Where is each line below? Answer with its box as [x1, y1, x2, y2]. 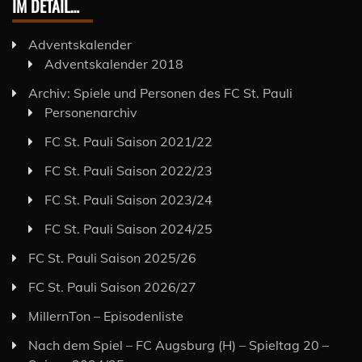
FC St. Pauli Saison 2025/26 [28, 249, 196, 266]
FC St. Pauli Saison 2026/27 [28, 278, 196, 295]
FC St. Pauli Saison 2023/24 [44, 191, 213, 208]
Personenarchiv [44, 103, 137, 120]
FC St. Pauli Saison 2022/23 [44, 162, 213, 179]
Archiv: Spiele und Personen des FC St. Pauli [28, 84, 293, 101]
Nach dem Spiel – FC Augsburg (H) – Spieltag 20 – [28, 336, 329, 353]
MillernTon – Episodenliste [28, 307, 183, 324]
